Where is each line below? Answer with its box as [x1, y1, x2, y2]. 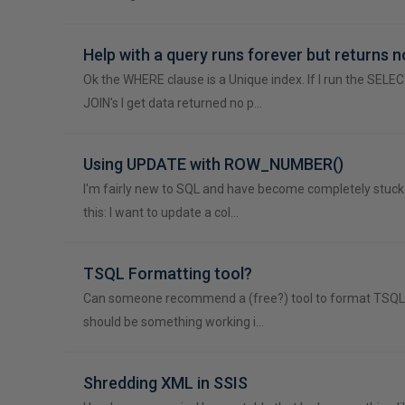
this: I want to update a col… [83, 205, 239, 220]
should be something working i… [83, 315, 264, 329]
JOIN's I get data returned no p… [83, 96, 262, 110]
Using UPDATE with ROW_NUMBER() [83, 155, 344, 174]
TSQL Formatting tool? [83, 264, 252, 283]
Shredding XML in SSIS [83, 373, 248, 392]
